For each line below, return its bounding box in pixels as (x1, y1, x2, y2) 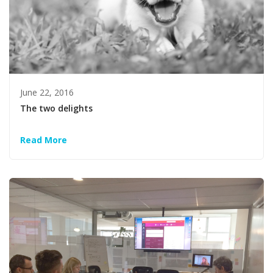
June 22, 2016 (20, 86, 74, 98)
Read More (20, 134, 68, 146)
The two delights (20, 102, 93, 114)
